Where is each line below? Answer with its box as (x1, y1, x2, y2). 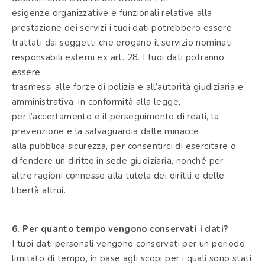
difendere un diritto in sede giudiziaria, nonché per (12, 155, 224, 167)
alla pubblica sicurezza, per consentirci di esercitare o (12, 140, 237, 153)
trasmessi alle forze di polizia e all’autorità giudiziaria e (12, 81, 243, 93)
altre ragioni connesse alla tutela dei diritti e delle (12, 170, 225, 182)
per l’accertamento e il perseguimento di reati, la (12, 111, 219, 123)
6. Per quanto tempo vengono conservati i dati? (12, 222, 228, 235)
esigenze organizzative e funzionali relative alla (12, 7, 212, 20)
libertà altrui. (12, 185, 66, 197)
